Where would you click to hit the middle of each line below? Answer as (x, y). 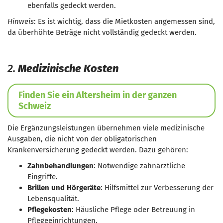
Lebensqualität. (53, 199)
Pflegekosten (50, 210)
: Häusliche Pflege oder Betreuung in (133, 210)
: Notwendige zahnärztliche (139, 166)
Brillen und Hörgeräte (64, 188)
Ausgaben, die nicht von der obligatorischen (82, 139)
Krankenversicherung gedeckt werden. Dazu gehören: (98, 150)
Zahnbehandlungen (60, 166)
